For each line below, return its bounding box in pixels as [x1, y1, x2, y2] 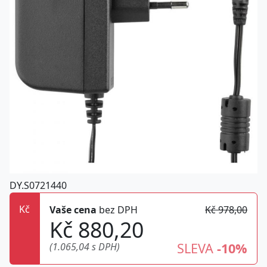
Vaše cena [49, 203, 97, 216]
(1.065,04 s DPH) [49, 240, 120, 253]
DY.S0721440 [10, 179, 67, 192]
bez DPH [97, 203, 138, 216]
